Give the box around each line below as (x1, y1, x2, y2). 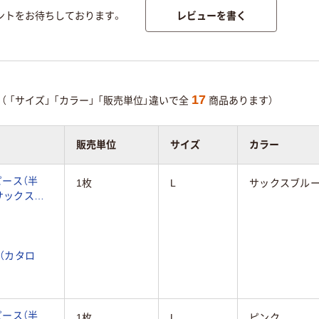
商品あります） (206, 95, 273, 107)
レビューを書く (176, 8, 246, 23)
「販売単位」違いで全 (98, 95, 192, 107)
